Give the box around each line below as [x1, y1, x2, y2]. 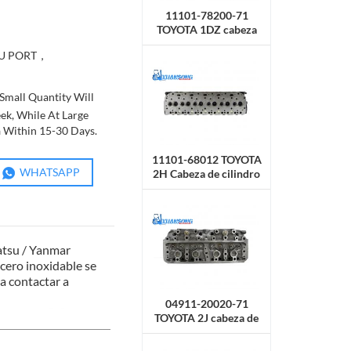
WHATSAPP [19, 165, 80, 179]
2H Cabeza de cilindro [153, 166, 260, 180]
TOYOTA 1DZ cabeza [156, 22, 257, 36]
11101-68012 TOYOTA [151, 152, 262, 166]
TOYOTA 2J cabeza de [154, 311, 259, 325]
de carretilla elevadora [152, 180, 261, 194]
